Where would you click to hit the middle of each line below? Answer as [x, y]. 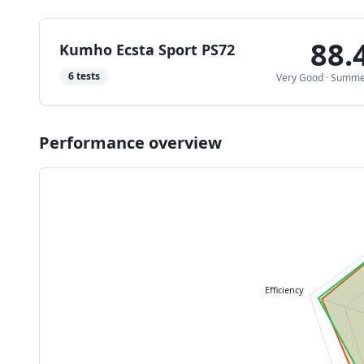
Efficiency [284, 289]
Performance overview [130, 143]
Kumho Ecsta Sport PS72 [147, 50]
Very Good [300, 78]
